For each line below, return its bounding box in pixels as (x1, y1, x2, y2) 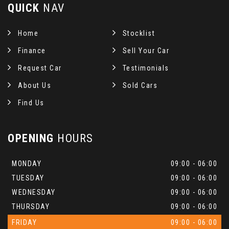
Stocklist (122, 29, 155, 37)
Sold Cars (122, 81, 158, 89)
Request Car (18, 63, 62, 72)
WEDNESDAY (12, 188, 56, 196)
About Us (18, 81, 51, 89)
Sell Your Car (122, 46, 170, 55)
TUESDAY (12, 173, 44, 182)
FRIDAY (12, 218, 37, 226)
